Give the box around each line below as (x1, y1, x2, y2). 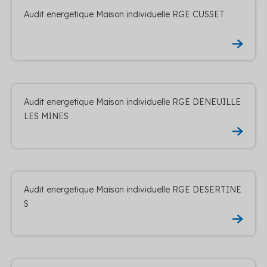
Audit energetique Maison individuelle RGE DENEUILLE (24, 96, 241, 107)
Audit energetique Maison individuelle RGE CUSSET (24, 8, 225, 20)
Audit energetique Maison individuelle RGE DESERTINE (24, 184, 241, 195)
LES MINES (24, 110, 69, 122)
